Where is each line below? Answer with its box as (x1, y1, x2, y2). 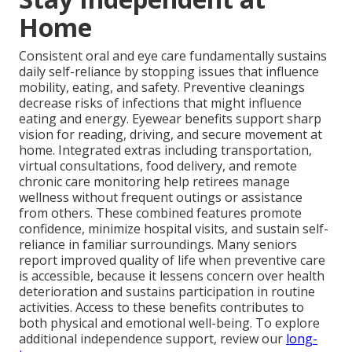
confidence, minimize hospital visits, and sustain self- (19, 220, 328, 238)
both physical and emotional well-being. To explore (19, 314, 320, 332)
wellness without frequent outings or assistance (19, 189, 302, 207)
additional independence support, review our (19, 330, 286, 348)
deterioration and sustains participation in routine (19, 283, 315, 301)
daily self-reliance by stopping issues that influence (19, 63, 319, 81)
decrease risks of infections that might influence (19, 94, 302, 112)
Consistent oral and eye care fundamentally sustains (19, 47, 327, 65)
